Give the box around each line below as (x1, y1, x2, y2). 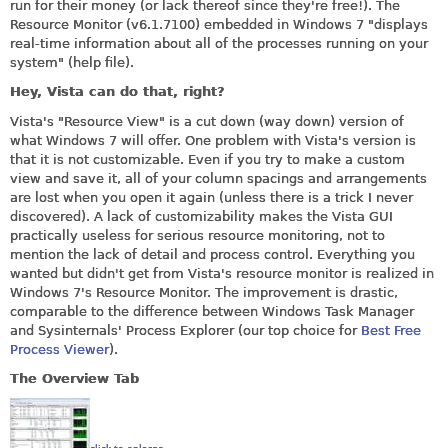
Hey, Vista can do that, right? (10, 84, 225, 100)
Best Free (361, 322, 421, 338)
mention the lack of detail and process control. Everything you (10, 246, 415, 262)
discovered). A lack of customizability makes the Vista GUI (10, 208, 393, 224)
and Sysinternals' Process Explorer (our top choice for (10, 322, 361, 338)
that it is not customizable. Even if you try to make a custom (10, 151, 405, 167)
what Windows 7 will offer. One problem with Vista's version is (10, 132, 416, 148)
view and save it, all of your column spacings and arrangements (10, 170, 427, 186)
